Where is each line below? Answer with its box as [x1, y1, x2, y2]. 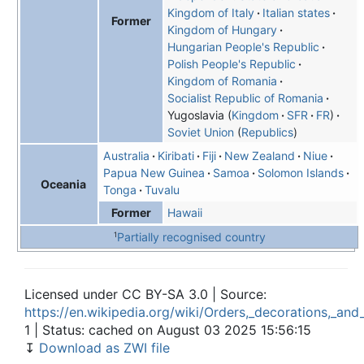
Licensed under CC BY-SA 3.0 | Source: [24, 286, 266, 303]
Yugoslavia [167, 108, 227, 123]
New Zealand [223, 149, 295, 163]
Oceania [41, 177, 87, 192]
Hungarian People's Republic [167, 40, 319, 54]
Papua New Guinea [102, 166, 205, 180]
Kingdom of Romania [167, 74, 277, 89]
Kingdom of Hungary [167, 23, 277, 37]
